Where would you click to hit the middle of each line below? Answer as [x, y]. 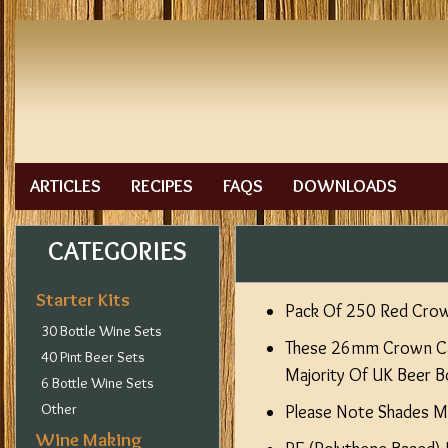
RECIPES [162, 186]
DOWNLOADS [345, 186]
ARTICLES [65, 186]
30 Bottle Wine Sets [101, 331]
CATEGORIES [117, 251]
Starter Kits [83, 299]
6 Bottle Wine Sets [97, 383]
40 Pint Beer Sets [93, 357]
